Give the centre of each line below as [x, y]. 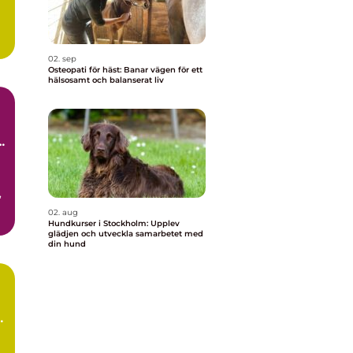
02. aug [63, 212]
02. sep [62, 59]
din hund [67, 244]
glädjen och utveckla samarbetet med [126, 234]
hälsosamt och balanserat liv [106, 80]
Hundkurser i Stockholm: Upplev [114, 223]
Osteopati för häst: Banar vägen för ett [125, 70]
